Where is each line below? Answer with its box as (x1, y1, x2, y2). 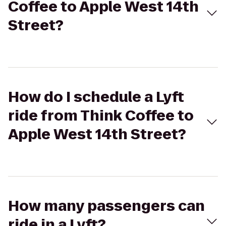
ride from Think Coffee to (8, 106, 194, 126)
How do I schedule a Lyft (8, 87, 184, 107)
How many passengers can (8, 196, 205, 216)
